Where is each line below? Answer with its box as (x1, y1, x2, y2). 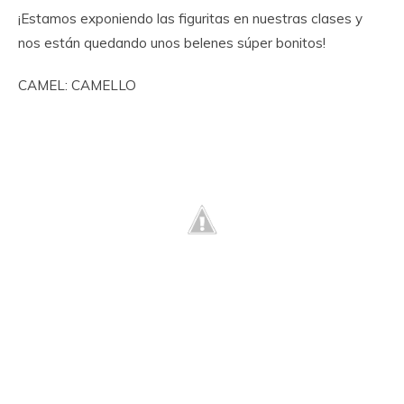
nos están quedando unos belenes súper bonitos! (18, 34, 326, 52)
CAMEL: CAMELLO (18, 77, 136, 95)
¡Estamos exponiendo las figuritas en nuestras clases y (18, 10, 363, 28)
